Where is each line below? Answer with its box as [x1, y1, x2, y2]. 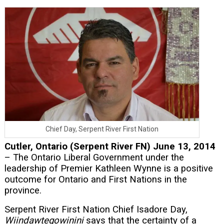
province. [4, 184, 41, 196]
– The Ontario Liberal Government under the [4, 151, 184, 163]
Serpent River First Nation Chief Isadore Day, [4, 203, 187, 215]
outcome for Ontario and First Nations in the [4, 173, 187, 185]
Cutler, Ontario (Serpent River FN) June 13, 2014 [4, 140, 215, 152]
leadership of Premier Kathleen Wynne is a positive [4, 162, 213, 174]
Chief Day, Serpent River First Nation [45, 125, 158, 133]
